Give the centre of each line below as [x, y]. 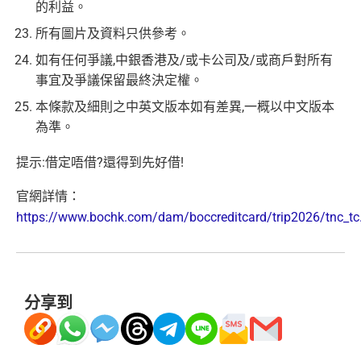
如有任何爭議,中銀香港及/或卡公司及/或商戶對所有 [184, 60]
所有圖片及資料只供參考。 [113, 34]
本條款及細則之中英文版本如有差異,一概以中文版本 [185, 107]
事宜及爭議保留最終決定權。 [119, 81]
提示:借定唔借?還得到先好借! [100, 163]
